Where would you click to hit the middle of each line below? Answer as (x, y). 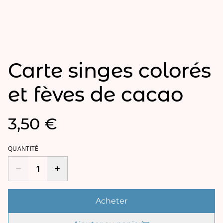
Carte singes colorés (110, 71)
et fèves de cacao (96, 95)
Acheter (111, 201)
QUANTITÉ (23, 149)
